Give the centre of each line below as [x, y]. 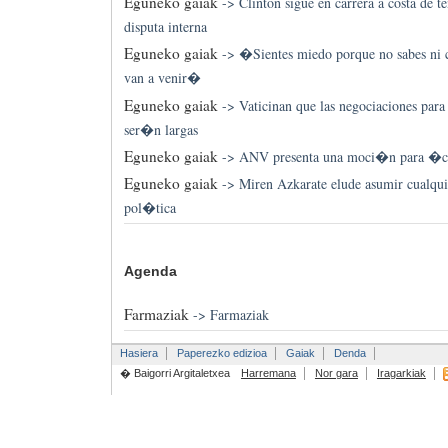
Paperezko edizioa [221, 352]
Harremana [268, 372]
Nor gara [336, 372]
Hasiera [138, 352]
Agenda [150, 270]
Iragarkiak [401, 372]
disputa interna [165, 26]
